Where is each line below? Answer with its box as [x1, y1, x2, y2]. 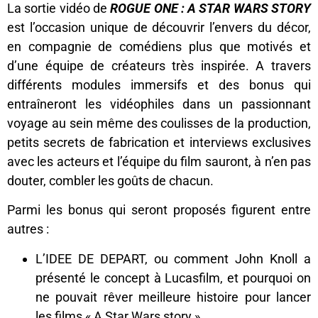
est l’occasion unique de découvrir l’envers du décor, [7, 20, 311, 35]
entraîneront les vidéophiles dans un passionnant [7, 97, 311, 112]
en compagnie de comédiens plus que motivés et [7, 39, 311, 55]
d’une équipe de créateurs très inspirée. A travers [7, 58, 311, 74]
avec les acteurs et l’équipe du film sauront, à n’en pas [7, 154, 311, 170]
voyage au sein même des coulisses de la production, [7, 116, 311, 131]
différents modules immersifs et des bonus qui [7, 77, 311, 93]
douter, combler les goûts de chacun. [7, 173, 214, 189]
